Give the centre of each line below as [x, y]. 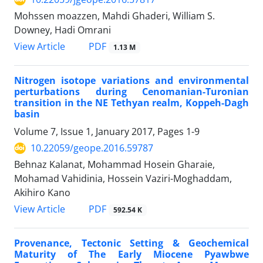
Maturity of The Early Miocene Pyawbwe [131, 254]
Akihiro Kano [42, 193]
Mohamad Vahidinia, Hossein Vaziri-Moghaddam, [123, 179]
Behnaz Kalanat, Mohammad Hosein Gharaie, [114, 165]
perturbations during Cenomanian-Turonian [131, 92]
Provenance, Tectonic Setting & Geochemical [131, 243]
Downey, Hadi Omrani [63, 30]
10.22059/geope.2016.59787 [92, 148]
